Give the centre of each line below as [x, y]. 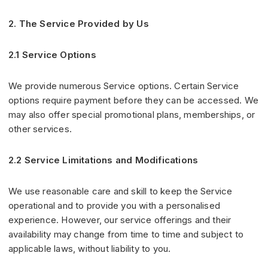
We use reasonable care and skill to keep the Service [121, 191]
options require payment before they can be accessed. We [134, 100]
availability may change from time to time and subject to [126, 234]
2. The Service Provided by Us [79, 24]
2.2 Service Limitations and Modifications [103, 160]
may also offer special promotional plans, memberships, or [132, 115]
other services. [40, 129]
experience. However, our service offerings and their [120, 220]
